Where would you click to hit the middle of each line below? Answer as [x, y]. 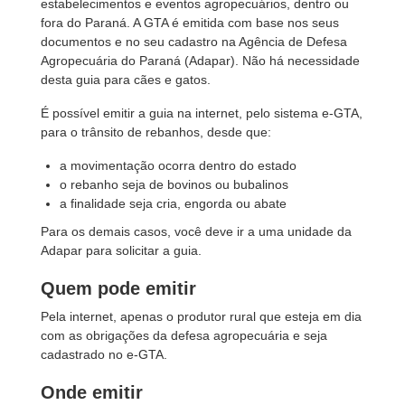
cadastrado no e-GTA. [104, 354]
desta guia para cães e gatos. [126, 80]
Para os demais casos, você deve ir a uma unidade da [196, 231]
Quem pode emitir [118, 288]
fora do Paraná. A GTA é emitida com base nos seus [190, 23]
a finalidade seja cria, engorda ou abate [174, 203]
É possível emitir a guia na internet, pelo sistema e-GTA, [202, 113]
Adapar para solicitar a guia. [121, 250]
